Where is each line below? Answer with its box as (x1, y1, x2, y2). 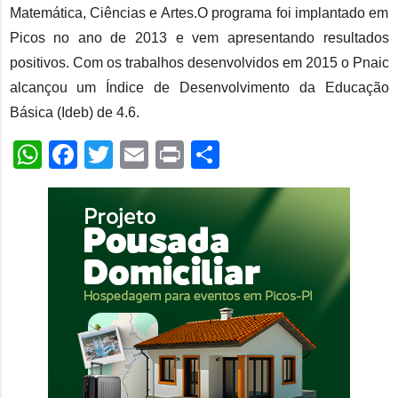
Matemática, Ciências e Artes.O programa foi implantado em (9, 4, 389, 20)
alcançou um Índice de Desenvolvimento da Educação (9, 79, 389, 95)
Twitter (112, 137, 200, 171)
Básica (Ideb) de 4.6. (9, 104, 139, 120)
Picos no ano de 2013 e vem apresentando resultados (9, 29, 389, 45)
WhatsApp (41, 137, 172, 171)
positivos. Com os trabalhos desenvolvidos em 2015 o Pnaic (9, 54, 389, 70)
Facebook (76, 137, 200, 171)
